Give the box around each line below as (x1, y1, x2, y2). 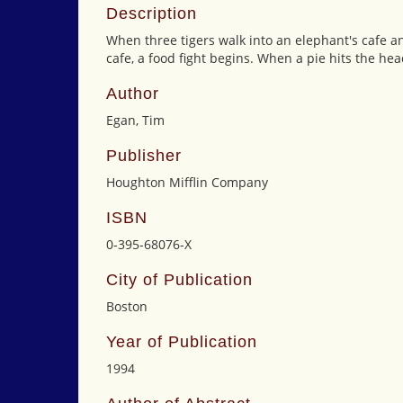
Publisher (106, 147, 182, 165)
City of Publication (106, 271, 253, 289)
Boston (106, 298, 148, 315)
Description (106, 4, 197, 22)
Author (106, 85, 159, 103)
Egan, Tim (106, 112, 165, 129)
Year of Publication (106, 333, 257, 351)
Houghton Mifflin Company (106, 174, 268, 191)
